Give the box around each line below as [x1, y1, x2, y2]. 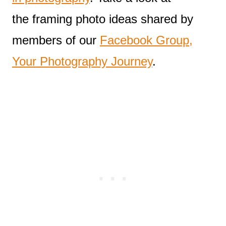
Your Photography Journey [12, 54, 152, 68]
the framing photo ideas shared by [12, 12, 193, 26]
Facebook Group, [100, 33, 193, 47]
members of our [12, 33, 100, 47]
